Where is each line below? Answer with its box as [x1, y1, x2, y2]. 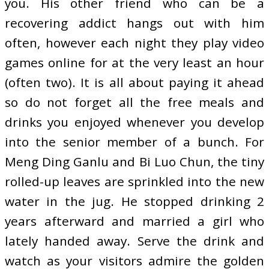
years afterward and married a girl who [5, 212, 264, 229]
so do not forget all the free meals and [5, 93, 264, 110]
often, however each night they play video [5, 34, 264, 51]
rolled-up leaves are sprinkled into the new [5, 172, 264, 190]
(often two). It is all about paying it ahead [5, 73, 264, 91]
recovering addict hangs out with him [5, 14, 264, 31]
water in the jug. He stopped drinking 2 [5, 192, 264, 210]
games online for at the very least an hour [5, 53, 264, 71]
